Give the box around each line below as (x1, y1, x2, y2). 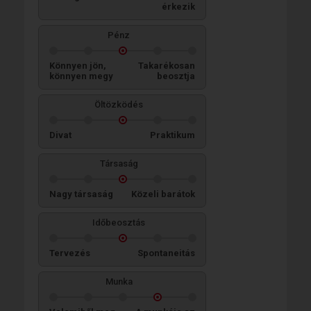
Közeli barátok (131, 189, 195, 199)
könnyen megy (49, 71, 113, 81)
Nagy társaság (49, 189, 113, 199)
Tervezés (49, 248, 90, 258)
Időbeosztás (92, 217, 145, 228)
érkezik (162, 1, 195, 12)
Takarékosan (138, 60, 195, 71)
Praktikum (150, 130, 195, 140)
